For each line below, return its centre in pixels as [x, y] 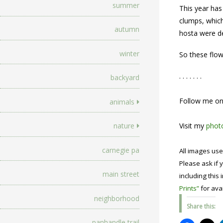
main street [121, 174]
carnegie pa [121, 150]
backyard [125, 78]
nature [124, 126]
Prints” [189, 188]
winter [129, 53]
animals [122, 102]
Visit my [193, 126]
